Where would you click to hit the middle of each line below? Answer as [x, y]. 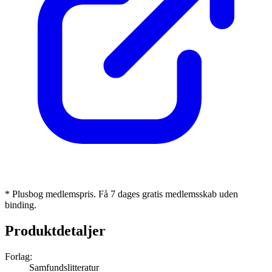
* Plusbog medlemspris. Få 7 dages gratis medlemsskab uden [121, 194]
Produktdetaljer [55, 230]
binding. [21, 205]
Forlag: [19, 256]
